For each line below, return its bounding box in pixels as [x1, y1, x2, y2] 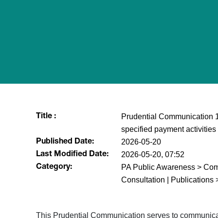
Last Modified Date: [36, 151, 109, 159]
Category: [36, 163, 72, 171]
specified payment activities [121, 125, 216, 133]
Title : [36, 113, 56, 121]
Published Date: [36, 138, 94, 146]
